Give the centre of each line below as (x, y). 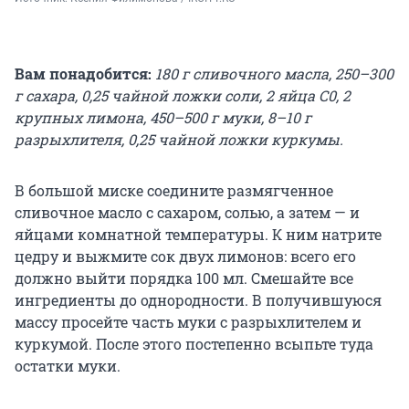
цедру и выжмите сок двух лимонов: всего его (185, 256)
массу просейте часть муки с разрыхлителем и (188, 321)
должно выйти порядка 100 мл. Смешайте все (184, 278)
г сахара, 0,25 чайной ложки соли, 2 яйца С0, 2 (183, 95)
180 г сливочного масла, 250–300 (274, 73)
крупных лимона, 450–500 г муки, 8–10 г (163, 117)
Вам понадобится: (85, 73)
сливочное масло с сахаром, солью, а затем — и (187, 212)
